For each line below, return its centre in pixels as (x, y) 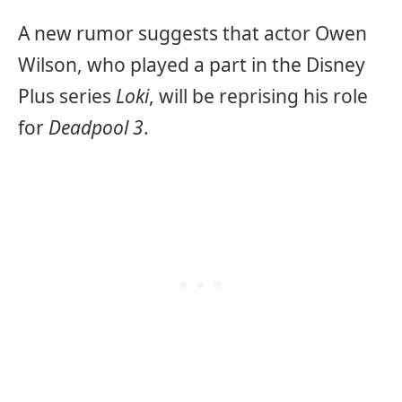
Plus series (67, 96)
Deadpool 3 (96, 127)
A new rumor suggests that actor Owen (192, 33)
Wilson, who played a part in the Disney (192, 64)
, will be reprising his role (258, 96)
